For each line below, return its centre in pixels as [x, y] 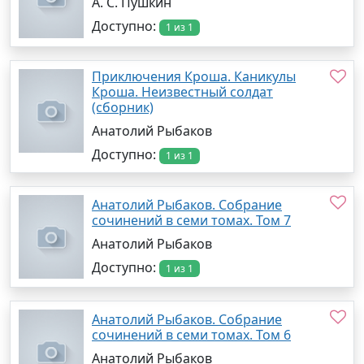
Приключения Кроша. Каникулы [194, 76]
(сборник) [123, 107]
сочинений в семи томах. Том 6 [191, 335]
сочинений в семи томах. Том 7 [191, 220]
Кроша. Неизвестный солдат [182, 91]
